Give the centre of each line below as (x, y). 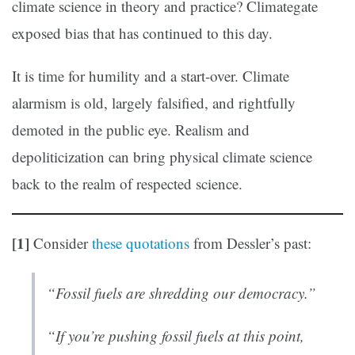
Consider (61, 243)
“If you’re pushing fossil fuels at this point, (176, 336)
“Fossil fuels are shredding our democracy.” (181, 293)
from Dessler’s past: (250, 243)
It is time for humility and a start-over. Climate (151, 76)
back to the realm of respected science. (127, 184)
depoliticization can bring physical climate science (162, 157)
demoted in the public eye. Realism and (131, 130)
